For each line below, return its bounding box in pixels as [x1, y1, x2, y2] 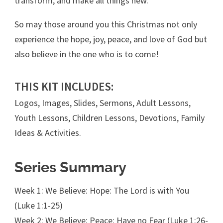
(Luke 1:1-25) [14, 199, 63, 211]
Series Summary [14, 160, 127, 175]
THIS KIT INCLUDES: [14, 79, 114, 94]
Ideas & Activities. [14, 126, 82, 138]
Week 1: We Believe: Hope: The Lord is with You [14, 184, 190, 196]
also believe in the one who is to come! [14, 48, 159, 60]
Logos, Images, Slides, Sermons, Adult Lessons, [14, 97, 191, 109]
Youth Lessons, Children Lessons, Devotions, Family [14, 111, 205, 123]
